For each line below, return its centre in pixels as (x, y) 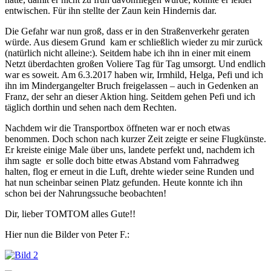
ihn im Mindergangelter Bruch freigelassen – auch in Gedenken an (132, 86)
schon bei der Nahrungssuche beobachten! (86, 193)
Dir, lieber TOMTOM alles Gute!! (70, 214)
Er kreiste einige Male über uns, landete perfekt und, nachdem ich (130, 150)
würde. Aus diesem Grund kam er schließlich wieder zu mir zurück (134, 42)
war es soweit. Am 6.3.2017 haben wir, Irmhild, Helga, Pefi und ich (134, 75)
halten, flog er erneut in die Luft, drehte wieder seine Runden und (129, 171)
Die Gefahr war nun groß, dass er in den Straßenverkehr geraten (127, 31)
